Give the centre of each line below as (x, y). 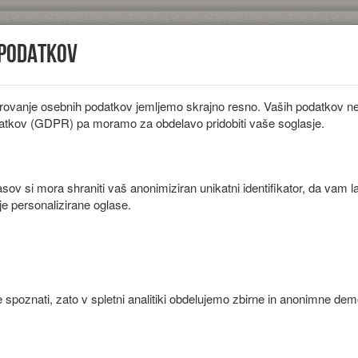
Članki (291, 114)
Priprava (41, 318)
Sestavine (201, 114)
